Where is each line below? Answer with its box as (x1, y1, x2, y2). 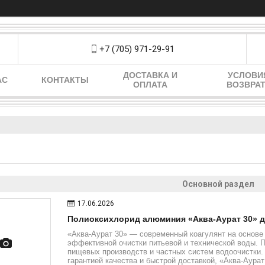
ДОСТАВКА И (123, 70, 177, 80)
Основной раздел (182, 179, 254, 189)
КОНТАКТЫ (41, 75, 89, 85)
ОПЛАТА (133, 80, 167, 89)
